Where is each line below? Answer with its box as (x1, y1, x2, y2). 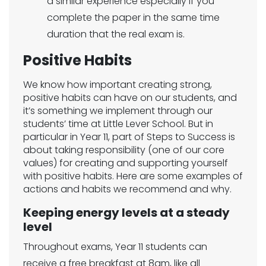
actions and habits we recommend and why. (23, 182, 232, 196)
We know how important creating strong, (23, 78, 212, 91)
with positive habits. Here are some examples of (23, 169, 243, 183)
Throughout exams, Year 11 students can (23, 240, 207, 254)
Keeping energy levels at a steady (23, 204, 230, 221)
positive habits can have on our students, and (23, 91, 237, 104)
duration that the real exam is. (47, 27, 185, 41)
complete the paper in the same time (47, 11, 220, 24)
